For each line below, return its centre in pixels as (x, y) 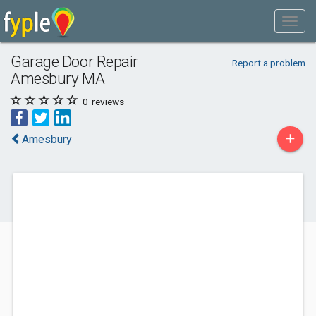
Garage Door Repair (74, 61)
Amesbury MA (58, 78)
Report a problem (268, 63)
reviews (107, 102)
